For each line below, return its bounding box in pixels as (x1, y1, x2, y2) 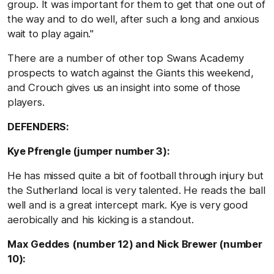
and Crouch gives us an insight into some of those (7, 81, 241, 94)
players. (7, 95, 45, 108)
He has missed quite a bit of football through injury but (7, 169, 264, 182)
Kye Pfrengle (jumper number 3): (7, 144, 170, 157)
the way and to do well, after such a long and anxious (7, 12, 259, 25)
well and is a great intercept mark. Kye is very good (7, 198, 248, 211)
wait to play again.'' (7, 27, 94, 40)
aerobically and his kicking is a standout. (7, 213, 194, 226)
